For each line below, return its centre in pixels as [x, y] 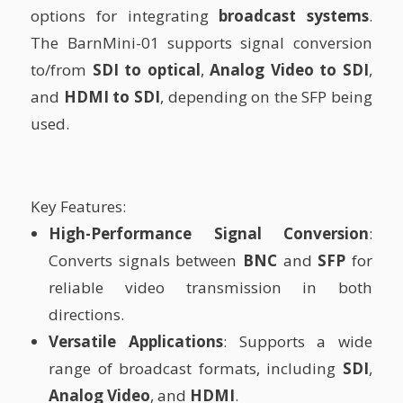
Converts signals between [146, 261]
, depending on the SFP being [266, 97]
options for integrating [125, 16]
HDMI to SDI [112, 97]
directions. [87, 315]
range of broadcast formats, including [196, 369]
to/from [62, 70]
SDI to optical [146, 70]
